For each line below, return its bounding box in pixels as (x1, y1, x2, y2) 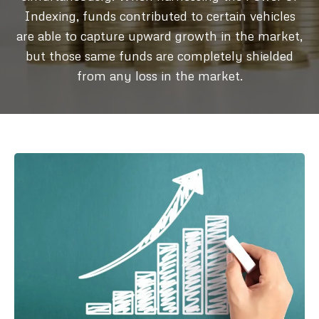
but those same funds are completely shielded (26, 48, 293, 63)
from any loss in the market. (76, 68, 243, 83)
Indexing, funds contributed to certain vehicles (23, 8, 296, 23)
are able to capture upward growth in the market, (16, 28, 303, 43)
